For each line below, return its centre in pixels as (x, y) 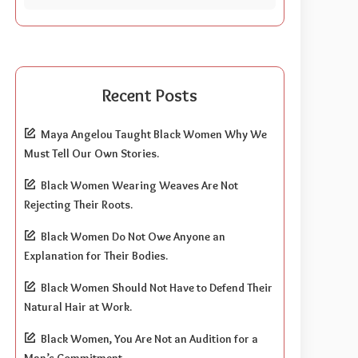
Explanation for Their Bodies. (96, 255)
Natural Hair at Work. (78, 306)
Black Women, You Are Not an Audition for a (150, 338)
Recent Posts (150, 95)
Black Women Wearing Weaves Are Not (140, 185)
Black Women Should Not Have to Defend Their (157, 287)
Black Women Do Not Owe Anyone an (133, 236)
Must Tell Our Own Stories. (92, 153)
